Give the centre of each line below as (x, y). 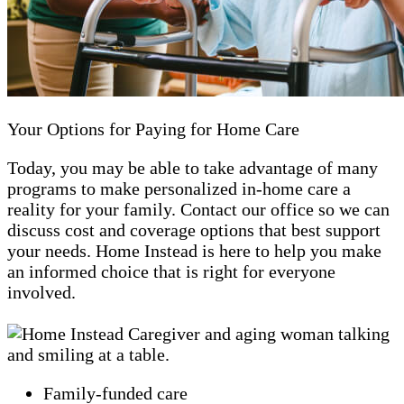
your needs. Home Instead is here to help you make (194, 250)
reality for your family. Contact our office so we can (198, 209)
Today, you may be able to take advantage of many (193, 167)
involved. (41, 292)
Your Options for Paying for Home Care (153, 129)
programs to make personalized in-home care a (179, 188)
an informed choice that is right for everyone (171, 271)
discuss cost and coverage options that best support (194, 230)
